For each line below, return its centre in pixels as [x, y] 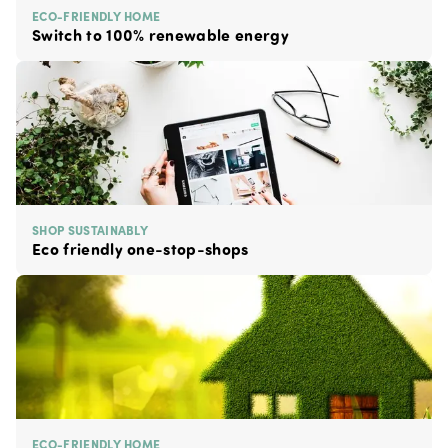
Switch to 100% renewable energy [160, 34]
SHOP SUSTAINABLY [90, 229]
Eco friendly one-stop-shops [140, 248]
